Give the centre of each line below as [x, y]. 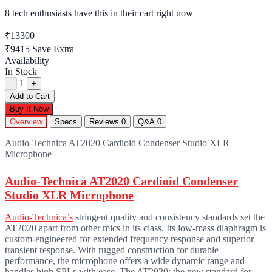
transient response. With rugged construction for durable [112, 250]
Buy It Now [29, 109]
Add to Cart [30, 96]
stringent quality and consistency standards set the [169, 217]
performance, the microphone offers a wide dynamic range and [125, 260]
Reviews [105, 121]
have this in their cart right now [132, 13]
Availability [27, 60]
